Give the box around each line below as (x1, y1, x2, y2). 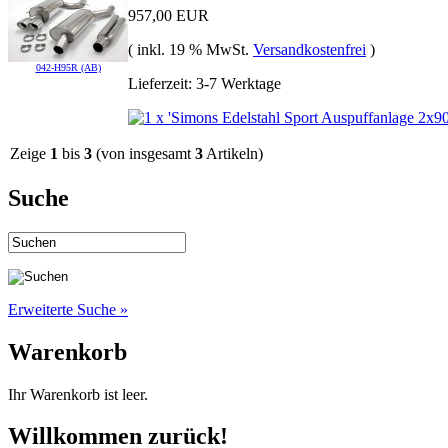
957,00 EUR (128, 6, 209, 24)
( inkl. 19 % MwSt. (128, 40, 253, 58)
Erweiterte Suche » (8, 300, 128, 318)
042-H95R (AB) (35, 61, 101, 73)
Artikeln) (203, 144, 263, 162)
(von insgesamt (92, 144, 195, 162)
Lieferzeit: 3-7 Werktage (128, 74, 281, 92)
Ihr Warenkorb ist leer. (8, 385, 148, 403)
